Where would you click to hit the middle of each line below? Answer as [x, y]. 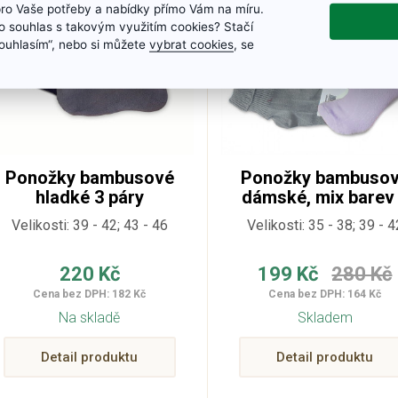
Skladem [325, 317]
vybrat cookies [191, 44]
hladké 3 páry [89, 197]
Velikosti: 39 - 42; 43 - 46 [89, 225]
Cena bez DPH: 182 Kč [90, 294]
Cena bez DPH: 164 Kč [325, 294]
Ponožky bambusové [89, 177]
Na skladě [90, 317]
